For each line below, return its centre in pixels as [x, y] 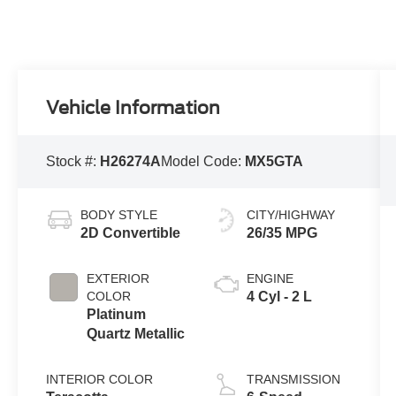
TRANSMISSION [293, 380]
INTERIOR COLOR [100, 380]
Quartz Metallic [136, 334]
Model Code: [203, 162]
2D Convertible [131, 233]
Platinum [117, 315]
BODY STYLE [119, 215]
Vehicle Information [133, 108]
